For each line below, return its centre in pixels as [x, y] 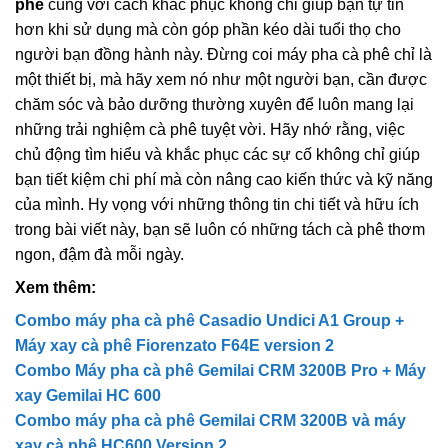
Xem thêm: [55, 287]
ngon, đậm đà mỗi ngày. [99, 254]
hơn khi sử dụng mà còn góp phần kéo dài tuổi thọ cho [208, 29]
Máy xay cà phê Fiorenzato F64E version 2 [174, 345]
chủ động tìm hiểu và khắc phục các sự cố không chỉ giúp [217, 154]
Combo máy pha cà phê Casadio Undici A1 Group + [209, 320]
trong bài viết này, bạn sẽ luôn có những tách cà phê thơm [220, 229]
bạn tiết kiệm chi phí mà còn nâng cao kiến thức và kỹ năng [224, 179]
